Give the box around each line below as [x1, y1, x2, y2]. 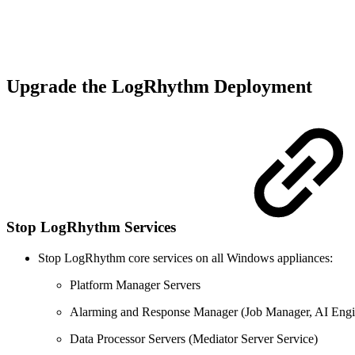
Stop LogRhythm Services [6, 219, 180, 236]
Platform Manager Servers [70, 277, 200, 292]
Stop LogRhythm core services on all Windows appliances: [38, 250, 333, 265]
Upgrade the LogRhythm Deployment [6, 76, 317, 97]
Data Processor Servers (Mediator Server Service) [70, 331, 318, 345]
